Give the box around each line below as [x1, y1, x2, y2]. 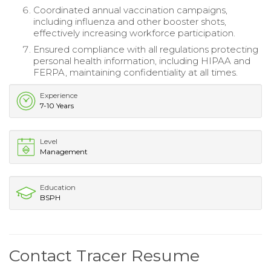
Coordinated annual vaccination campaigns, [33, 4, 227, 16]
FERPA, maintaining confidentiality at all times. [33, 66, 238, 78]
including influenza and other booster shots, [33, 15, 226, 27]
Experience [40, 90, 77, 100]
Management [40, 146, 88, 156]
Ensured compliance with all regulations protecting [33, 43, 258, 55]
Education [40, 182, 76, 192]
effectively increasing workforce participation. [33, 27, 235, 39]
